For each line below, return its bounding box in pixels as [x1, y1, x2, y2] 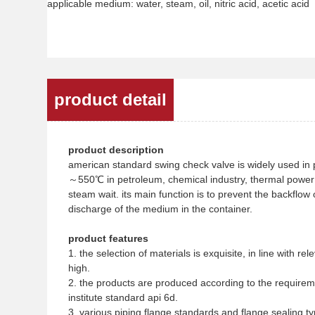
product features [68, 233, 149, 244]
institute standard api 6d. [68, 292, 179, 303]
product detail [54, 90, 167, 109]
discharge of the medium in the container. [68, 203, 253, 214]
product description [68, 144, 165, 155]
